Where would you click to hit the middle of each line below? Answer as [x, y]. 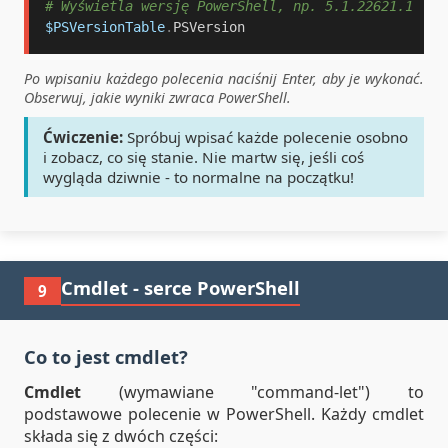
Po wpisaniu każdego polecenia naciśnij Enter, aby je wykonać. [224, 78]
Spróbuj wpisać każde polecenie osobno [265, 137]
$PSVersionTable [105, 27]
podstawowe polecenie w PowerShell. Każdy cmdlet [224, 414]
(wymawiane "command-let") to [252, 392]
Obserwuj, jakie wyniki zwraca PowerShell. [157, 97]
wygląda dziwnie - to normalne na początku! [198, 177]
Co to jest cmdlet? [106, 356]
